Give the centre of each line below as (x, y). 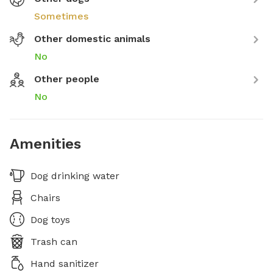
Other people (67, 79)
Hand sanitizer (65, 264)
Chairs (45, 198)
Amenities (45, 144)
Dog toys (50, 220)
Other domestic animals (92, 39)
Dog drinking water (75, 176)
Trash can (54, 242)
